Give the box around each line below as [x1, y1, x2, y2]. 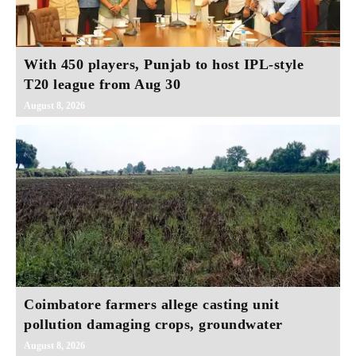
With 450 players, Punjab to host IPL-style [24, 56, 304, 73]
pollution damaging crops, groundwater [24, 316, 283, 333]
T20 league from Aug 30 [24, 76, 180, 93]
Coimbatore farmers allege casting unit [24, 296, 279, 313]
